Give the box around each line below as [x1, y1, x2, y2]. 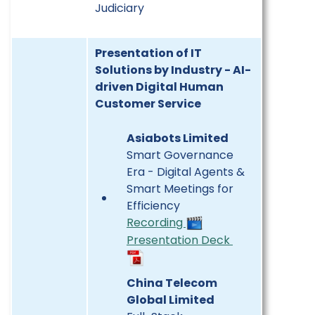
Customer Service [95, 95, 201, 112]
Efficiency [127, 197, 180, 214]
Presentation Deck [127, 232, 233, 249]
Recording [127, 214, 186, 231]
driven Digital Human [95, 78, 224, 95]
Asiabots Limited [127, 129, 229, 146]
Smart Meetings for [127, 180, 233, 197]
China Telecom [127, 274, 217, 291]
